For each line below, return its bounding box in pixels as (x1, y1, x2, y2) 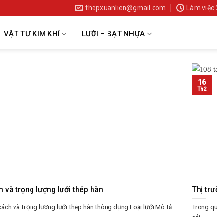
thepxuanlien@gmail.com (85, 4, 166, 12)
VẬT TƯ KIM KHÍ (4, 30, 60, 38)
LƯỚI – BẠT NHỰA (81, 30, 145, 38)
